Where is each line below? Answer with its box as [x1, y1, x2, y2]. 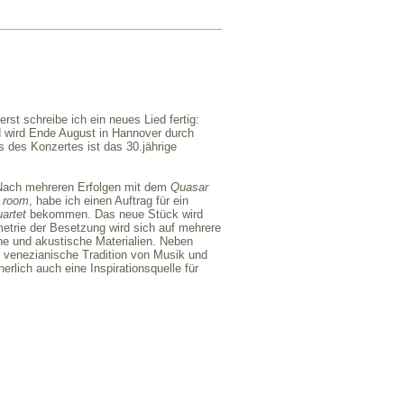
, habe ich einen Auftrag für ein [29, 194, 188, 208]
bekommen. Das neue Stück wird [26, 207, 203, 222]
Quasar [170, 180, 208, 195]
